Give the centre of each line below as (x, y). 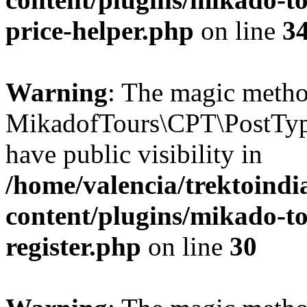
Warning (57, 92)
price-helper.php (100, 30)
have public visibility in (134, 154)
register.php (73, 246)
